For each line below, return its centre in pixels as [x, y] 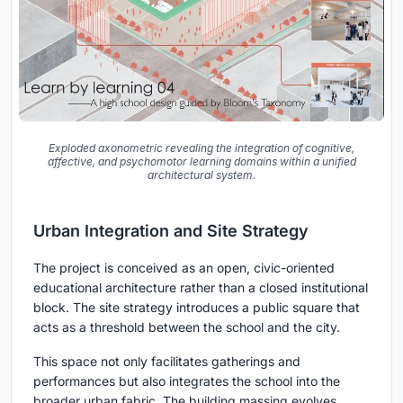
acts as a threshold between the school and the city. [187, 327]
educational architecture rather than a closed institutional [201, 287]
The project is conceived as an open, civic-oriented [184, 267]
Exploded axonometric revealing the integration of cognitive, [201, 148]
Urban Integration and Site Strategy [171, 230]
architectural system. [201, 175]
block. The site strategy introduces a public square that [197, 307]
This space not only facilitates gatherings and [167, 361]
